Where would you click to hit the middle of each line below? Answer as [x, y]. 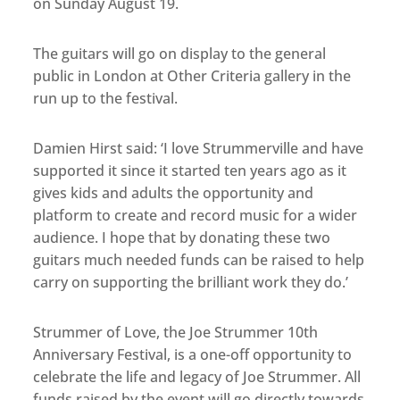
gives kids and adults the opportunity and [174, 193]
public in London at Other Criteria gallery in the [192, 76]
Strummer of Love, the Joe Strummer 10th [176, 333]
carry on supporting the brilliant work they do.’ [191, 283]
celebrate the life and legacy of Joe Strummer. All [197, 377]
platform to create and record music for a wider [196, 216]
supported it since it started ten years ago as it [190, 171]
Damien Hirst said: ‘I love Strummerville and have [199, 149]
